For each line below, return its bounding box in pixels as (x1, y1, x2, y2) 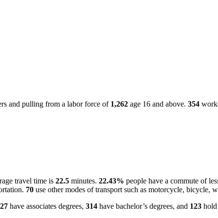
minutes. (69, 177, 99, 185)
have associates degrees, (8, 202, 86, 211)
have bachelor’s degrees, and (97, 202, 190, 211)
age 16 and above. (128, 100, 188, 109)
